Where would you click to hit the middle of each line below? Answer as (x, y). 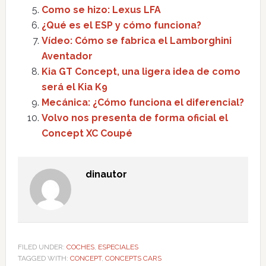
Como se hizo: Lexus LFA (101, 10)
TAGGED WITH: (44, 258)
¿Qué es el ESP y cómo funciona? (121, 25)
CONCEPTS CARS (133, 258)
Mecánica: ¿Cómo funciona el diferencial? (142, 102)
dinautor (106, 174)
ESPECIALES (118, 247)
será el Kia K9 (74, 87)
